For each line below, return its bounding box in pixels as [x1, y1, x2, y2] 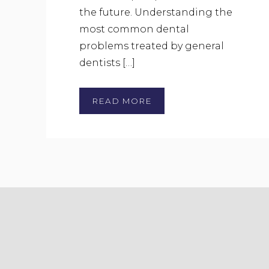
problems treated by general [79, 40, 224, 52]
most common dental [79, 23, 189, 35]
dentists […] [79, 57, 135, 69]
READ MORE [92, 96, 152, 106]
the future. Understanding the [79, 7, 232, 19]
